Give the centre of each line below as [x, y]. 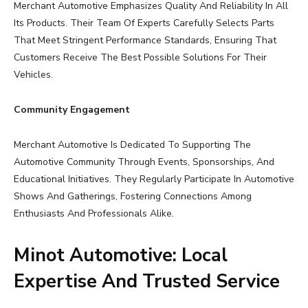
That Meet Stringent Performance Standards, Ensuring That [145, 41]
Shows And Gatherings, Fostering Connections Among [133, 197]
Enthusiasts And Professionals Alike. [94, 214]
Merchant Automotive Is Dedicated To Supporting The [132, 145]
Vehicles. [33, 75]
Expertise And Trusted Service [147, 282]
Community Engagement [72, 110]
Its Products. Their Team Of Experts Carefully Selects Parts [144, 23]
